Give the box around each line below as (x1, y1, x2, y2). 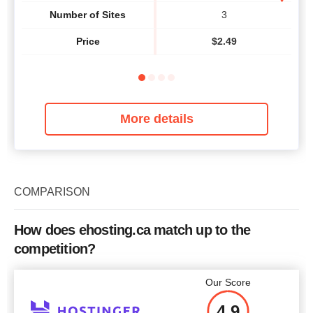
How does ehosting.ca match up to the (14, 221, 251, 238)
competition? (14, 240, 96, 256)
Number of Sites (50, 9, 126, 21)
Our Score (205, 276, 251, 288)
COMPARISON (14, 185, 90, 198)
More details (119, 111, 194, 126)
